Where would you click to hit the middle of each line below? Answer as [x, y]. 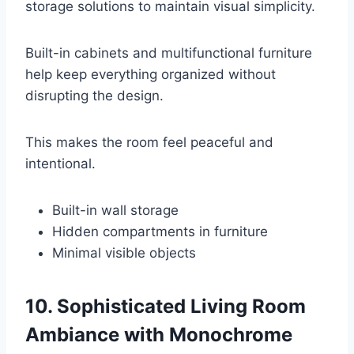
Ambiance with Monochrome [159, 334]
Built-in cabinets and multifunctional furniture [169, 53]
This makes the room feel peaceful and [149, 142]
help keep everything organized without [151, 74]
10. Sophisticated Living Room [166, 306]
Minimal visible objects [124, 252]
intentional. [60, 163]
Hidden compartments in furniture [160, 231]
